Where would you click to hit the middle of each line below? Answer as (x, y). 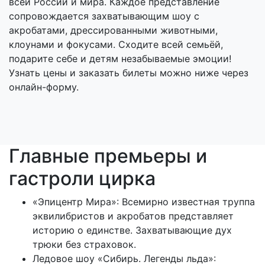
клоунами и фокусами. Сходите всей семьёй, (116, 45)
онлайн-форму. (44, 87)
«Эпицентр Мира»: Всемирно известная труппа (144, 202)
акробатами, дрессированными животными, (113, 30)
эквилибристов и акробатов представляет (133, 216)
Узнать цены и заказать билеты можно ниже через (129, 73)
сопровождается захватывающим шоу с (104, 16)
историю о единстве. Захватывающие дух (132, 230)
